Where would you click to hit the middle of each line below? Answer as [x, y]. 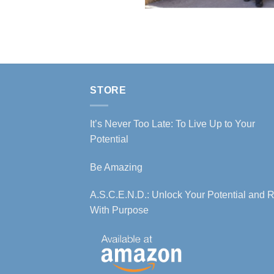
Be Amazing [116, 167]
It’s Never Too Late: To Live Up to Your [172, 124]
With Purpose [119, 210]
